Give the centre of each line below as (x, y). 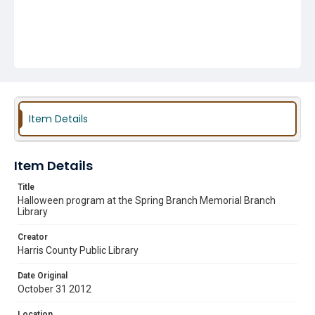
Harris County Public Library (78, 250)
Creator (33, 237)
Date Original (43, 276)
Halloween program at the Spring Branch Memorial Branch (147, 200)
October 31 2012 (54, 289)
